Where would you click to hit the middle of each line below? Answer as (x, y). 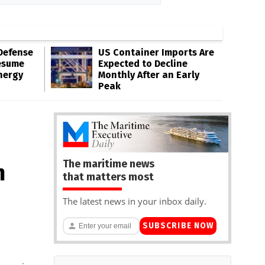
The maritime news (109, 164)
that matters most (108, 177)
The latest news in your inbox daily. (135, 201)
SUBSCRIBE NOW (178, 226)
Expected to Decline (143, 64)
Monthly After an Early (149, 75)
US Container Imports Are (156, 52)
